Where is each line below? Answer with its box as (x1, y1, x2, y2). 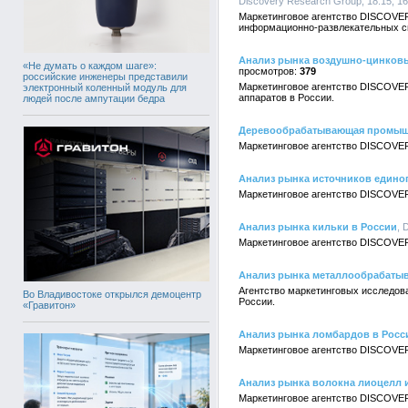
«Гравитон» (23, 299, 76, 311)
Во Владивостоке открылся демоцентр (23, 288, 201, 300)
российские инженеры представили (23, 70, 188, 82)
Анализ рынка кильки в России (239, 221, 397, 232)
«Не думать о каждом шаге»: (23, 59, 157, 71)
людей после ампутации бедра (23, 92, 165, 104)
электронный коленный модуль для (23, 81, 187, 93)
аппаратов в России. (239, 92, 334, 103)
